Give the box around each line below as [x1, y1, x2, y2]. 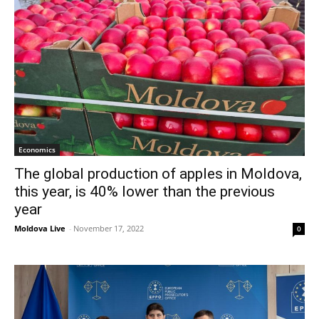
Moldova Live [14, 222, 66, 234]
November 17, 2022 [73, 222, 144, 234]
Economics [19, 144, 56, 155]
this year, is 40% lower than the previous [14, 182, 275, 200]
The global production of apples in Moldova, [14, 164, 302, 182]
